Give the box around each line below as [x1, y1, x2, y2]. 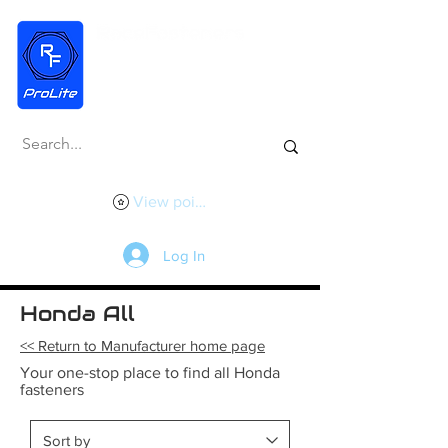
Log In [163, 246, 206, 264]
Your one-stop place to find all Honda [20, 364, 280, 382]
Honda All [20, 300, 135, 328]
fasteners [20, 381, 84, 399]
